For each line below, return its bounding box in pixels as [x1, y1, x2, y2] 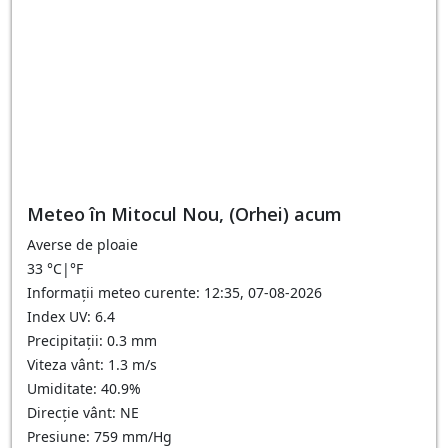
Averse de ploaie [27, 235, 138, 254]
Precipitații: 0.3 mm [27, 331, 157, 350]
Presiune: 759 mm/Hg [27, 427, 172, 446]
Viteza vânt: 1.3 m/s [27, 355, 157, 374]
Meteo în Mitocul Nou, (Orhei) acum [27, 202, 342, 226]
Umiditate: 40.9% [27, 379, 141, 398]
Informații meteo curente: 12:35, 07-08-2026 [27, 283, 322, 302]
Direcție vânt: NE [27, 403, 139, 422]
